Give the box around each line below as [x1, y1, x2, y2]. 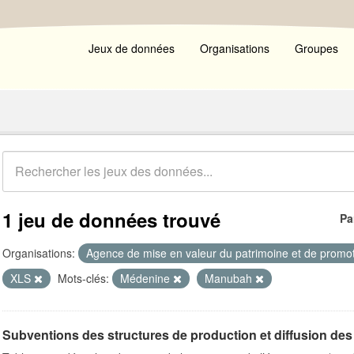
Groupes [295, 40, 338, 56]
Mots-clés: [58, 270, 109, 286]
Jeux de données [88, 40, 175, 56]
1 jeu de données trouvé [2, 206, 220, 233]
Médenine [120, 270, 173, 286]
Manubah [205, 270, 255, 286]
